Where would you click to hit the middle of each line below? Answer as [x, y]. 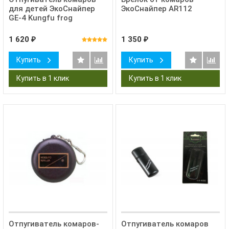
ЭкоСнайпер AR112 [156, 9]
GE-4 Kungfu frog [40, 18]
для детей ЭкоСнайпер [52, 9]
